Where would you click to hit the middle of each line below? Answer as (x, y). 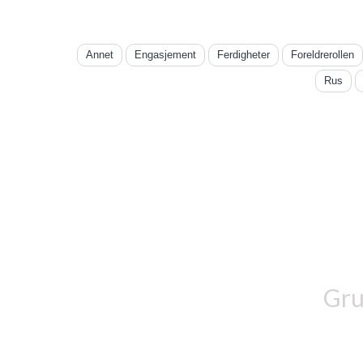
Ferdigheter (243, 55)
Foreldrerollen (322, 55)
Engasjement (165, 55)
